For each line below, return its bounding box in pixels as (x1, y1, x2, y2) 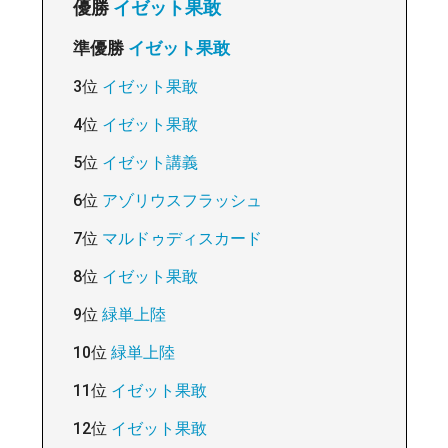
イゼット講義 (101, 152, 198, 172)
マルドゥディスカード (101, 228, 262, 248)
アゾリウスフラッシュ (101, 190, 262, 210)
